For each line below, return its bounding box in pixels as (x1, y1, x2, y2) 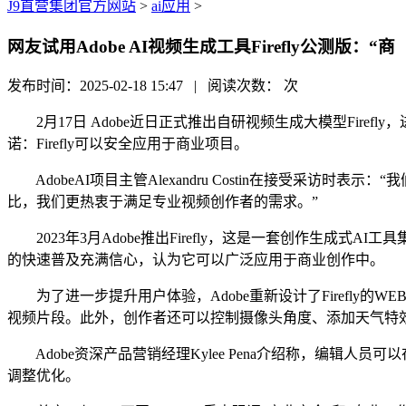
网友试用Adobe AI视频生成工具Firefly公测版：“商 (7, 36, 395, 56)
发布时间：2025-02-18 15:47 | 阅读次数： (7, 78, 284, 94)
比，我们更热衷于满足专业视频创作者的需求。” (7, 194, 318, 210)
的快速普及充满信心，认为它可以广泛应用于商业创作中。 (7, 252, 384, 268)
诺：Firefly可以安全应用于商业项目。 (7, 136, 248, 152)
